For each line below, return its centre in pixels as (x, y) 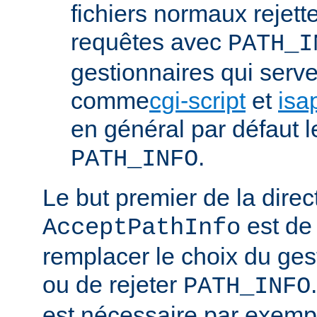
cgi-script (197, 101)
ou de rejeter (113, 285)
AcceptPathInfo (142, 228)
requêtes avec (149, 42)
